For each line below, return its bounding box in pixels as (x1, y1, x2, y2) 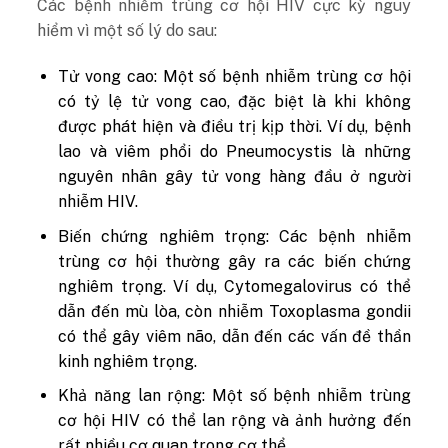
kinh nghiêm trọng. (58, 351, 198, 371)
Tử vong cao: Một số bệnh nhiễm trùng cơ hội (58, 66, 411, 86)
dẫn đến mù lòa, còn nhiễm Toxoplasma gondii (58, 301, 411, 321)
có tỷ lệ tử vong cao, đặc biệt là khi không (58, 91, 411, 111)
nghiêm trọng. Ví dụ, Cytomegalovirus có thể (58, 276, 411, 296)
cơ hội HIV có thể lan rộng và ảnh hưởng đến (58, 411, 411, 431)
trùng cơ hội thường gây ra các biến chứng (58, 251, 411, 271)
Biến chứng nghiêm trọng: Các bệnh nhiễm (58, 226, 411, 246)
